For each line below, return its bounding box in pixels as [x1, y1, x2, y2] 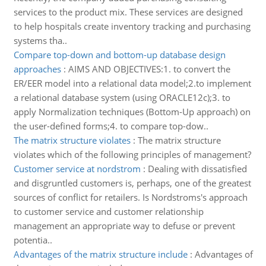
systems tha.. [13, 34, 67, 46]
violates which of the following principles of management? [13, 148, 251, 160]
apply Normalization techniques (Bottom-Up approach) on [13, 106, 251, 118]
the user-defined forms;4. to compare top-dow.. [13, 120, 208, 132]
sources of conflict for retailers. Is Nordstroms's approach [13, 191, 248, 203]
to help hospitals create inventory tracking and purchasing [13, 20, 251, 32]
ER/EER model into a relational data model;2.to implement [13, 77, 251, 89]
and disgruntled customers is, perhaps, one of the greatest [13, 177, 251, 189]
